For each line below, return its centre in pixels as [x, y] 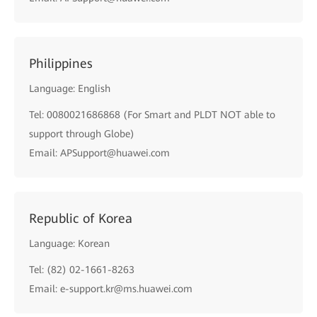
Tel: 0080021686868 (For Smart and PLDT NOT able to [152, 115]
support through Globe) [82, 134]
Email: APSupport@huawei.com [99, 153]
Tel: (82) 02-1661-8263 [82, 270]
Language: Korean [69, 243]
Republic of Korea [81, 218]
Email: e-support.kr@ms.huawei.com [111, 289]
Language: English [70, 88]
